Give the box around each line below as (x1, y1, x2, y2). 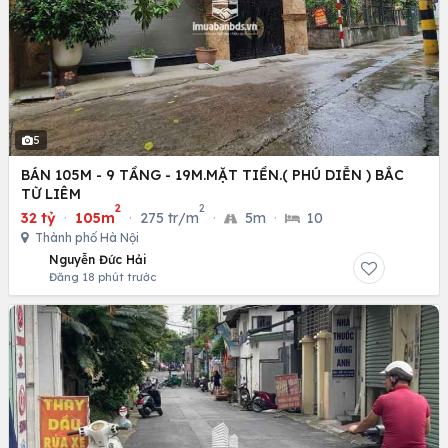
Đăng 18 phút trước (49, 269, 156, 284)
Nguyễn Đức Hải (49, 251, 147, 267)
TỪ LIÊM (21, 184, 81, 203)
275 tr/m (140, 208, 199, 227)
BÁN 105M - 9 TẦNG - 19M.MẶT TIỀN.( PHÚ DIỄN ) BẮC (21, 165, 404, 184)
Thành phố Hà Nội (32, 229, 139, 245)
